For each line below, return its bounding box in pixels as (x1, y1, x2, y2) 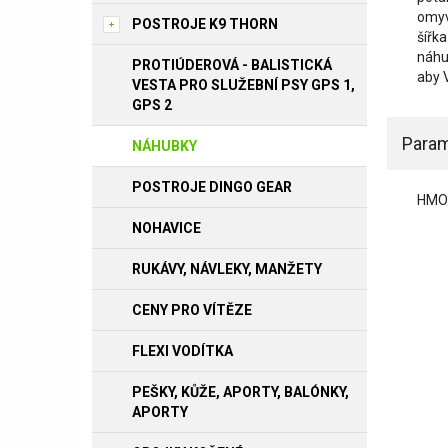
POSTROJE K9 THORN (132, 16, 278, 32)
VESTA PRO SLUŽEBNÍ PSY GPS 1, (132, 77, 355, 93)
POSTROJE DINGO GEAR (132, 179, 292, 195)
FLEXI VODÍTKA (132, 343, 233, 359)
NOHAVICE (132, 220, 201, 236)
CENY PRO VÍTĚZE (132, 302, 252, 318)
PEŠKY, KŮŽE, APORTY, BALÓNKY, (132, 384, 349, 400)
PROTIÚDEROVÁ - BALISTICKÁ (132, 57, 332, 73)
